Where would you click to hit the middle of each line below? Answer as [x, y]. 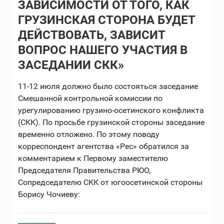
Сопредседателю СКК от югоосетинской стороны [110, 182]
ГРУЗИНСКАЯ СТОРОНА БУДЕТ [106, 20]
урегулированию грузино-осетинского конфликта [111, 110]
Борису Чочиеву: [49, 194]
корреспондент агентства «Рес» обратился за [103, 146]
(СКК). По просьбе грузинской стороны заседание [111, 122]
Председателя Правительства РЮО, [84, 170]
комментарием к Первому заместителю [93, 158]
